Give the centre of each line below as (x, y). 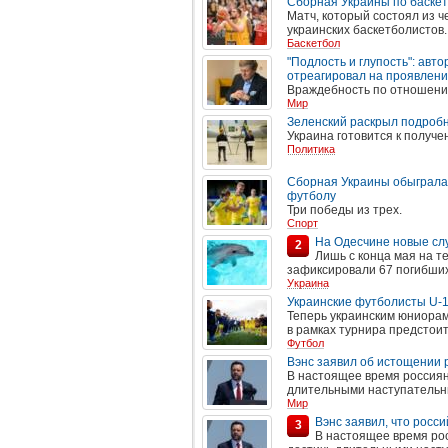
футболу (311, 196)
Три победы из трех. (344, 210)
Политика (311, 149)
